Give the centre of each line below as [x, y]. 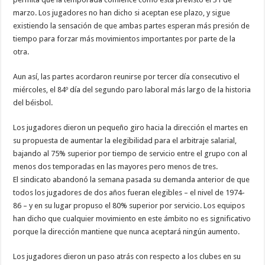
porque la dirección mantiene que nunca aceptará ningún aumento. [127, 232]
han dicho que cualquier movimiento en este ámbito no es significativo [132, 219]
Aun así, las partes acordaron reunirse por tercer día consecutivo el [127, 77]
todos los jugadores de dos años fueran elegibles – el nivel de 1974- [129, 193]
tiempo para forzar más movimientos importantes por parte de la [125, 39]
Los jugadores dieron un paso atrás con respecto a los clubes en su [127, 257]
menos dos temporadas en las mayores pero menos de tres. [116, 167]
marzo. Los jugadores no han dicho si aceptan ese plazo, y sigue [122, 13]
